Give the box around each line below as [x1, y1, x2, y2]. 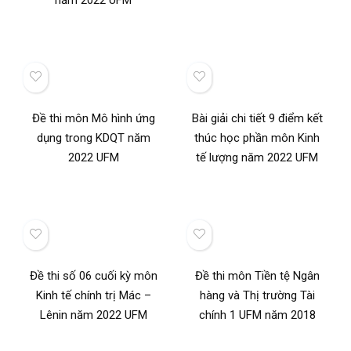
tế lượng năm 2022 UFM [196, 150, 319, 165]
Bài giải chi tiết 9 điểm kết [191, 111, 323, 125]
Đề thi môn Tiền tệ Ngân [194, 269, 320, 283]
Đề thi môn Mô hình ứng [31, 111, 155, 125]
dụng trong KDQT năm [36, 131, 150, 145]
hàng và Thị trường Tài [199, 288, 315, 302]
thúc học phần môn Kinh [194, 131, 320, 145]
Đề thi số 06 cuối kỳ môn [29, 269, 157, 283]
